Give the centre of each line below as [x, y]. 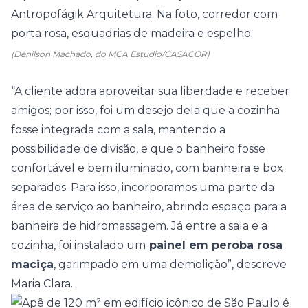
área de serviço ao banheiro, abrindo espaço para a [149, 207]
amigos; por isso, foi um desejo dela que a [124, 110]
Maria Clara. [42, 284]
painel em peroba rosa [214, 245]
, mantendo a [189, 130]
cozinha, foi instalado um [78, 245]
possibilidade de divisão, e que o [98, 149]
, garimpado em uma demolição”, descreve [170, 264]
